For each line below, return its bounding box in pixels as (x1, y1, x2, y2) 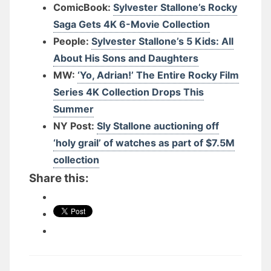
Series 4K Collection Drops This (53, 86, 204, 98)
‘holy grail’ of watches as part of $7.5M (53, 137, 235, 149)
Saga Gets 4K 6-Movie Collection (53, 18, 210, 30)
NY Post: (53, 120, 97, 132)
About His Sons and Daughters (53, 52, 198, 64)
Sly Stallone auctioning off (97, 120, 219, 132)
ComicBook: (53, 1, 113, 13)
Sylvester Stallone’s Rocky (113, 1, 237, 13)
